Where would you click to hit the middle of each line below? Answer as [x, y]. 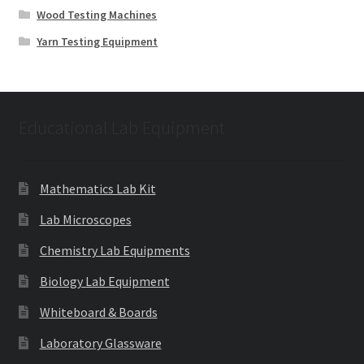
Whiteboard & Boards [98, 312]
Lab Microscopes [85, 219]
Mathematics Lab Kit [97, 188]
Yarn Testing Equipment [97, 41]
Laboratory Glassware [100, 342]
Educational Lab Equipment [121, 127]
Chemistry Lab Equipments [115, 250]
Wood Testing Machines [97, 14]
